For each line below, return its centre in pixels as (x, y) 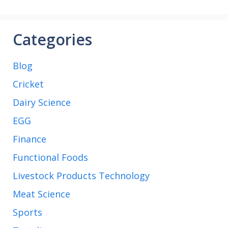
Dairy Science (42, 102)
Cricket (28, 84)
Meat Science (41, 194)
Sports (27, 212)
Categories (52, 39)
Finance (30, 139)
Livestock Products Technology (81, 175)
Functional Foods (50, 157)
